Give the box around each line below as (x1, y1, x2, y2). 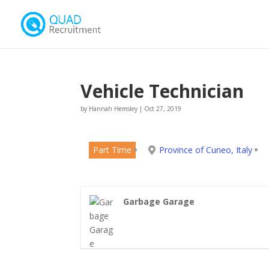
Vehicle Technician (80, 79, 244, 103)
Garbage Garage (123, 196, 195, 207)
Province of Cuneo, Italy (159, 144, 253, 156)
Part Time (93, 144, 132, 156)
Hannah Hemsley (89, 104, 138, 113)
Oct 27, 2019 (144, 104, 182, 113)
